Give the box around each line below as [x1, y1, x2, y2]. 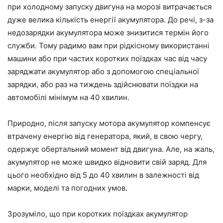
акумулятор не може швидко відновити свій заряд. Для [7, 157, 207, 167]
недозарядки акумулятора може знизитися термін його [7, 27, 209, 37]
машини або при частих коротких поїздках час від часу [7, 53, 207, 63]
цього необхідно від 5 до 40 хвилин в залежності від [7, 170, 199, 180]
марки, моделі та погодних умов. [7, 183, 127, 193]
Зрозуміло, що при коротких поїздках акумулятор [7, 209, 188, 219]
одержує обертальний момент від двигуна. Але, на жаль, [7, 144, 215, 154]
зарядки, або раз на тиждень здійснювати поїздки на [7, 79, 198, 89]
